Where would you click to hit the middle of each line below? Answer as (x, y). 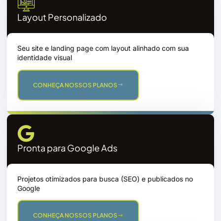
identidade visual (45, 58)
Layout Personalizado (62, 17)
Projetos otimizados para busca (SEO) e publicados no (105, 179)
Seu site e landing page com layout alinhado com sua (103, 48)
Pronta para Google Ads (67, 147)
